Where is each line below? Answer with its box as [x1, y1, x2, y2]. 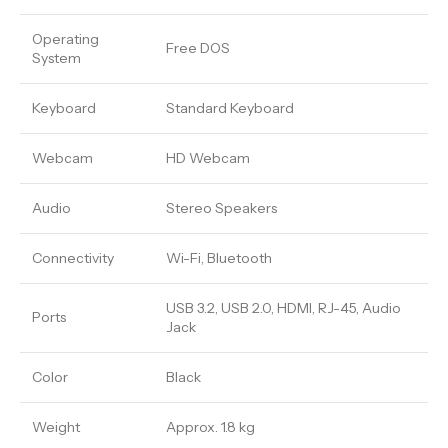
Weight [32, 418, 80, 437]
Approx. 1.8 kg [166, 418, 255, 437]
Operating [32, 30, 99, 49]
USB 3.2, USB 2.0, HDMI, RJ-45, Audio [166, 299, 401, 318]
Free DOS [166, 39, 230, 58]
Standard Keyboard [166, 99, 294, 118]
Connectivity [32, 249, 114, 268]
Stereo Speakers [166, 199, 277, 218]
